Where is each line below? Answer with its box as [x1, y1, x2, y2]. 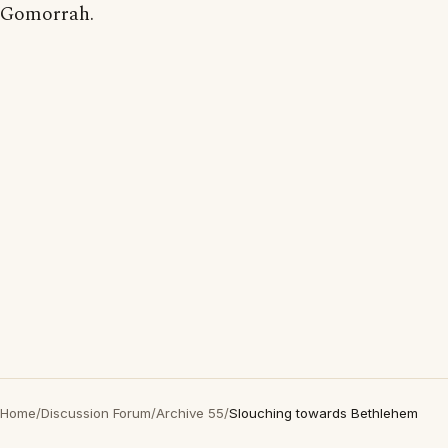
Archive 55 [156, 405, 224, 421]
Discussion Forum [41, 405, 151, 421]
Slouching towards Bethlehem [229, 405, 418, 421]
